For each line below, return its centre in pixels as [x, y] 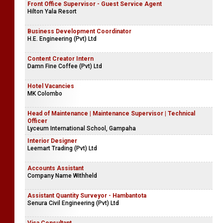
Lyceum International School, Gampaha [82, 128]
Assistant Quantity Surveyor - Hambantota [87, 196]
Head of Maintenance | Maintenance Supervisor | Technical [111, 113]
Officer [37, 121]
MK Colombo [45, 94]
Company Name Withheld [62, 176]
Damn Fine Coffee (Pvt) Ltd [65, 66]
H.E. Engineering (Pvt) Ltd [62, 39]
